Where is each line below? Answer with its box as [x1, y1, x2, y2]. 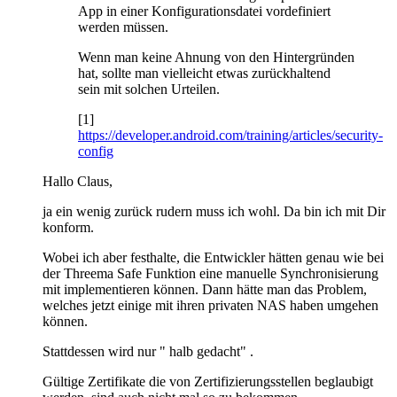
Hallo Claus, [43, 173, 113, 189]
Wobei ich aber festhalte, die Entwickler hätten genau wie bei [43, 249, 384, 265]
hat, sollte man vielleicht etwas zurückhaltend [78, 65, 331, 81]
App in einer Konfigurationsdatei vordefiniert [78, 3, 331, 19]
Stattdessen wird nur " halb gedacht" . [43, 343, 253, 359]
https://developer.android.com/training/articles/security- [78, 127, 383, 143]
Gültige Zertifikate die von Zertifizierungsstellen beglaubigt [43, 373, 373, 389]
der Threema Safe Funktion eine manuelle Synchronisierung [43, 265, 378, 281]
